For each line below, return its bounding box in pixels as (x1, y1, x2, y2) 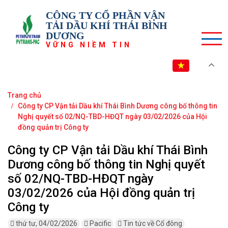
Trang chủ (8, 91, 41, 99)
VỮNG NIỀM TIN (46, 41, 132, 49)
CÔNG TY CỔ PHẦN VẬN (46, 10, 165, 21)
